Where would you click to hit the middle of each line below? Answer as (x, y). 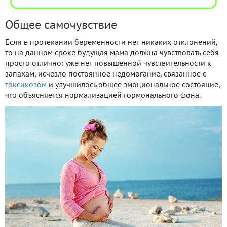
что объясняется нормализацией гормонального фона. (103, 96)
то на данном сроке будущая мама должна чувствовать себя (112, 53)
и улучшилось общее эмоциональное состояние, (133, 85)
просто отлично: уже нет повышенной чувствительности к (108, 64)
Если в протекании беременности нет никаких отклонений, (111, 43)
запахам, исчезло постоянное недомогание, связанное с (106, 75)
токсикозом (26, 85)
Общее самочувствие (61, 26)
